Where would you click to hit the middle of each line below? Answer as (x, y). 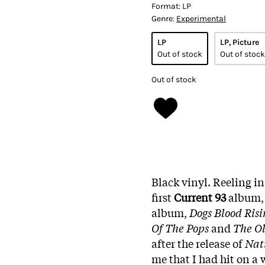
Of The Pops (180, 227)
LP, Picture (240, 42)
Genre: (164, 18)
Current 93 (200, 197)
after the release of (198, 243)
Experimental (201, 18)
